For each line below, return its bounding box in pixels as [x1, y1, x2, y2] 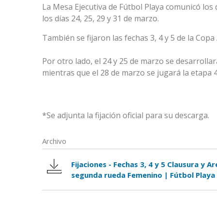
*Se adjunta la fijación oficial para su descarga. [42, 110, 209, 121]
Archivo [42, 136, 66, 146]
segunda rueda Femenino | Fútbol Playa [71, 170, 215, 180]
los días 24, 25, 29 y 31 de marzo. [42, 13, 159, 24]
